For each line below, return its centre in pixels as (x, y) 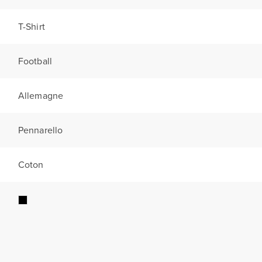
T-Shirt (32, 26)
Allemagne (41, 95)
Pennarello (40, 130)
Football (35, 61)
